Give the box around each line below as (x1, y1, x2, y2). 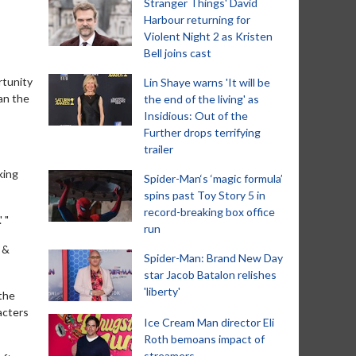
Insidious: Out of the (144, 109, 248, 122)
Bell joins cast (144, 46, 211, 60)
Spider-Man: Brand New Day (144, 251, 283, 265)
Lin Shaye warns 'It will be (144, 75, 270, 89)
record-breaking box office (144, 205, 275, 219)
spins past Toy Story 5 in (144, 188, 265, 202)
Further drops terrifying (144, 126, 261, 139)
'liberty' (144, 284, 180, 298)
